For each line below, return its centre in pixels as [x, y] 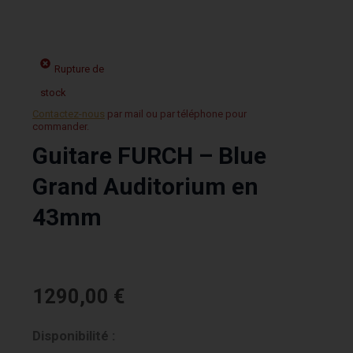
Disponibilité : [74, 336]
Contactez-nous [69, 113]
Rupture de [79, 69]
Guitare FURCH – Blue [149, 156]
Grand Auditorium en [145, 187]
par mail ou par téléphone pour [177, 113]
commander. [61, 126]
